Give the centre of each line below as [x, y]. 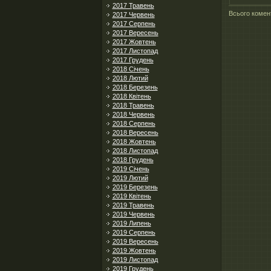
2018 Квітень [132, 96]
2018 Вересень [135, 132]
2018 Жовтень [134, 142]
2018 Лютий [130, 78]
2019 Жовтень [134, 250]
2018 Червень [133, 114]
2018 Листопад [135, 151]
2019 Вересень [135, 241]
